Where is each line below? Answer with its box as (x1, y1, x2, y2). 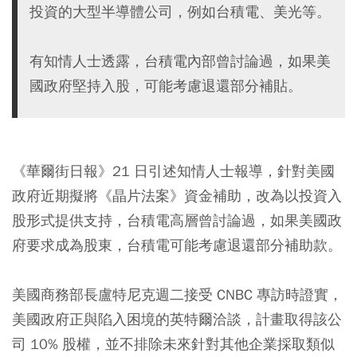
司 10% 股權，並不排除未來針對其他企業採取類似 (12, 335, 335, 353)
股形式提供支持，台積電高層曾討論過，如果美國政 (12, 211, 342, 229)
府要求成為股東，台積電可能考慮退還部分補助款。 (12, 236, 342, 254)
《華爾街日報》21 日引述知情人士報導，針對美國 (12, 162, 335, 180)
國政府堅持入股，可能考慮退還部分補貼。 (29, 76, 302, 95)
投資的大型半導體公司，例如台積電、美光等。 (29, 2, 331, 21)
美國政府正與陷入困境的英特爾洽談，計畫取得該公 (12, 310, 342, 328)
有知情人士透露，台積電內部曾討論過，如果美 (29, 52, 331, 70)
